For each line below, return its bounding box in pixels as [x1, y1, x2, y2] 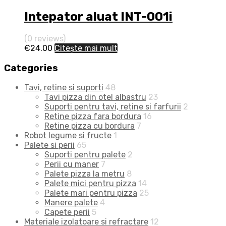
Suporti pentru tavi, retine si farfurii [44, 102, 181, 112]
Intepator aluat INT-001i [24, 9, 173, 24]
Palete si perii [24, 140, 75, 150]
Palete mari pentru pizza [44, 188, 137, 198]
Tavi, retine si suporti [24, 83, 103, 93]
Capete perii [44, 207, 90, 217]
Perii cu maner [44, 159, 99, 169]
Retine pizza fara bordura [44, 111, 141, 122]
